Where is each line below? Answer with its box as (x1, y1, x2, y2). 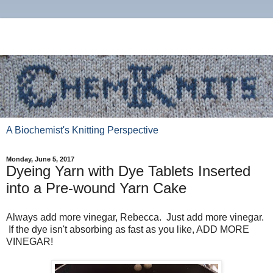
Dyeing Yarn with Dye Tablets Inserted (6, 163, 250, 180)
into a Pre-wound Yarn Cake (6, 180, 186, 197)
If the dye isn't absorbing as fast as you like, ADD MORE (6, 224, 249, 235)
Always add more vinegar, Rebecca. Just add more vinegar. (6, 211, 264, 222)
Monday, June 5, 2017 (6, 155, 74, 163)
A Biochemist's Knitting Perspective (6, 125, 158, 136)
